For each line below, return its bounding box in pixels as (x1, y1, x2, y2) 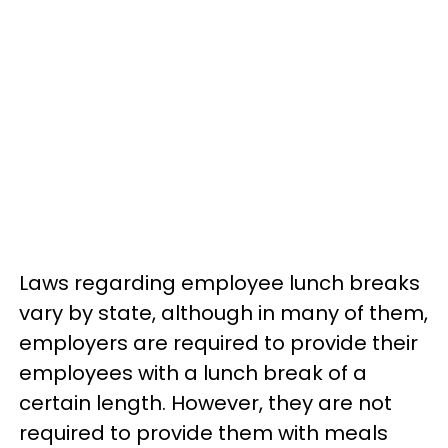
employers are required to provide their (19, 328, 418, 357)
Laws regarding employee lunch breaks (19, 268, 420, 297)
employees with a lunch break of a (19, 358, 367, 387)
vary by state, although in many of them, (19, 298, 428, 327)
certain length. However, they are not (19, 388, 392, 417)
